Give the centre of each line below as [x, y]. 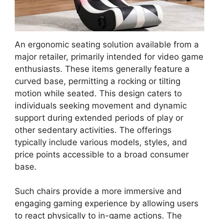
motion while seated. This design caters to [98, 93]
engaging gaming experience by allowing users [107, 204]
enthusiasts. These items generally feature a [102, 69]
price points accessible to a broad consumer [102, 154]
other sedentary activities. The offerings [93, 130]
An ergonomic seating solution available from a [107, 44]
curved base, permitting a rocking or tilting [98, 81]
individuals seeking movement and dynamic [101, 105]
